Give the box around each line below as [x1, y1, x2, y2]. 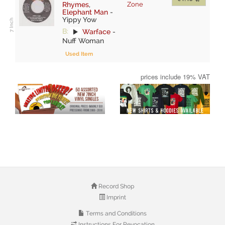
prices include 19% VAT [141, 71, 210, 81]
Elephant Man [62, 8, 108, 16]
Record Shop [97, 183, 134, 190]
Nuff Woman [62, 36, 104, 45]
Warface [82, 27, 110, 36]
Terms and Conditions [84, 210, 147, 217]
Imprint [105, 194, 126, 201]
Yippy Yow [62, 15, 97, 24]
